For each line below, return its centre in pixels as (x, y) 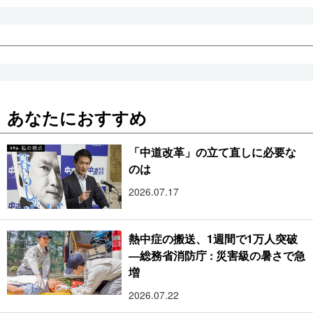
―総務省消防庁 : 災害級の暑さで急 (217, 255)
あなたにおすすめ (77, 118)
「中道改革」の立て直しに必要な (213, 152)
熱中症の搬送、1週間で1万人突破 (213, 238)
